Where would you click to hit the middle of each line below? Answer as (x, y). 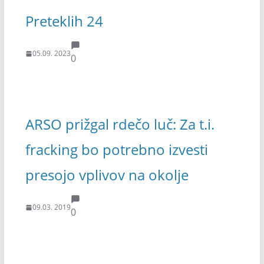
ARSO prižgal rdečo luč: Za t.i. (120, 124)
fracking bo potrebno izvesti (116, 149)
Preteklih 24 (64, 21)
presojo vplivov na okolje (107, 174)
